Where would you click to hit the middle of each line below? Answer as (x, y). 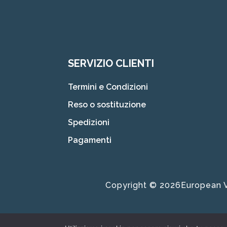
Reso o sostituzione (107, 105)
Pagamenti (90, 140)
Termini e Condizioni (108, 87)
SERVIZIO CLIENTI (111, 63)
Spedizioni (89, 122)
